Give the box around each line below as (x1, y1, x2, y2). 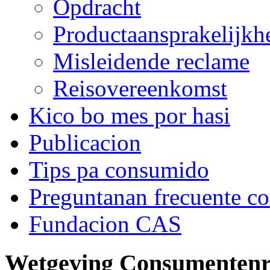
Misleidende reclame (53, 48, 250, 74)
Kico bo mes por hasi (29, 102, 230, 128)
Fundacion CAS (29, 211, 181, 237)
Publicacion (29, 130, 141, 155)
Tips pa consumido (29, 157, 209, 183)
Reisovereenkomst (53, 75, 227, 101)
